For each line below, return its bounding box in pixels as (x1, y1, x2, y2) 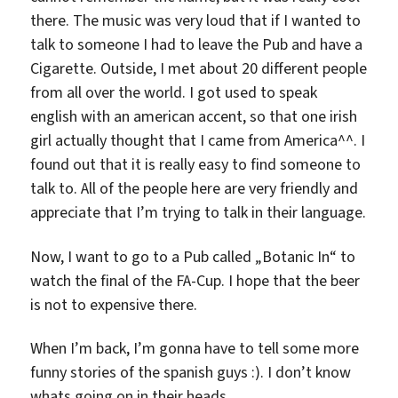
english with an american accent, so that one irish (30, 106, 358, 127)
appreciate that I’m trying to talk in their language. (30, 202, 367, 223)
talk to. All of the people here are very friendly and (30, 178, 359, 199)
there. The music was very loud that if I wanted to (30, 10, 362, 31)
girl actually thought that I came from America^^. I (30, 130, 366, 151)
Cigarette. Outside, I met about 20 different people (30, 58, 368, 79)
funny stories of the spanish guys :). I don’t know (30, 362, 352, 383)
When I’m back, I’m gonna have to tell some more (30, 338, 360, 359)
